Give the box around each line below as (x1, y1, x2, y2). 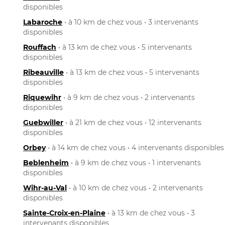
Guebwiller (23, 118, 63, 127)
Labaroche (23, 17, 62, 27)
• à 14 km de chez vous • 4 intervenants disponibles (46, 143, 224, 152)
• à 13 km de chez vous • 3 (105, 208, 195, 217)
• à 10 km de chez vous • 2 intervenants (67, 183, 203, 192)
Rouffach (23, 42, 56, 52)
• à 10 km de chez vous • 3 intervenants (62, 17, 198, 27)
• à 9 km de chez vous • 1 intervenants (69, 158, 201, 167)
